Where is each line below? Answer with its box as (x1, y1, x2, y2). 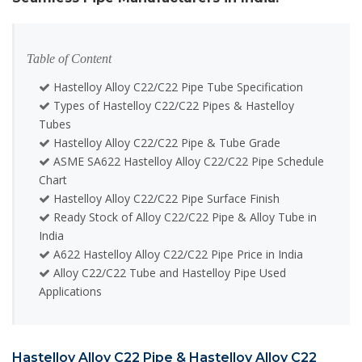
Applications (39, 284, 102, 300)
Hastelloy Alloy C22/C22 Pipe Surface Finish (50, 191, 280, 207)
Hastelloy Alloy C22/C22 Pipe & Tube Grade (50, 135, 280, 151)
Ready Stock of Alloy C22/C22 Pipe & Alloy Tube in (50, 209, 317, 225)
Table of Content (27, 52, 112, 66)
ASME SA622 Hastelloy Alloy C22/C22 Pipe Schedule (50, 154, 324, 170)
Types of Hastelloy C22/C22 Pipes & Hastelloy (50, 98, 294, 114)
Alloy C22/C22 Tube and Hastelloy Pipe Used (50, 265, 286, 281)
